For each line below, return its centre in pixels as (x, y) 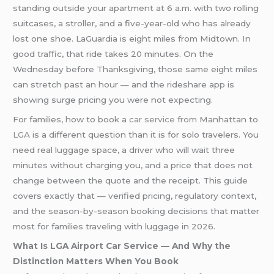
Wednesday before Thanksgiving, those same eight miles (135, 69)
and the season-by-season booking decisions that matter (136, 211)
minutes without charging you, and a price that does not (133, 165)
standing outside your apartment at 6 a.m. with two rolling (136, 8)
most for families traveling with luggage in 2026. (114, 227)
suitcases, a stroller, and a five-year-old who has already (132, 24)
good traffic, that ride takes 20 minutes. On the (113, 54)
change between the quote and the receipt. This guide (131, 181)
